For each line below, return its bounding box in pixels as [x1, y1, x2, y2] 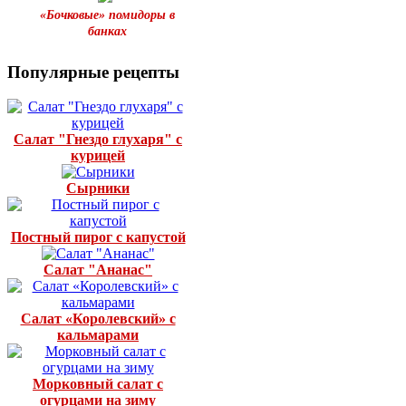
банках [87, 24, 127, 38]
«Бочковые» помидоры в [39, 7, 175, 22]
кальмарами [57, 327, 139, 343]
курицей [71, 148, 125, 164]
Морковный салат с [33, 376, 163, 392]
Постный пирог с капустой [10, 229, 186, 246]
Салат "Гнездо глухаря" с [14, 131, 182, 148]
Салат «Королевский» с [20, 311, 176, 327]
